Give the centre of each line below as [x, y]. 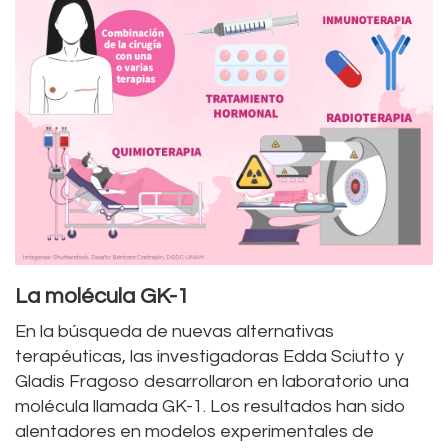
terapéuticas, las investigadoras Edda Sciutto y [209, 356]
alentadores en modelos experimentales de [194, 431]
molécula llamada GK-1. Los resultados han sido [210, 406]
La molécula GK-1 [102, 296]
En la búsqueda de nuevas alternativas [174, 331]
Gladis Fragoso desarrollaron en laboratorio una [212, 381]
